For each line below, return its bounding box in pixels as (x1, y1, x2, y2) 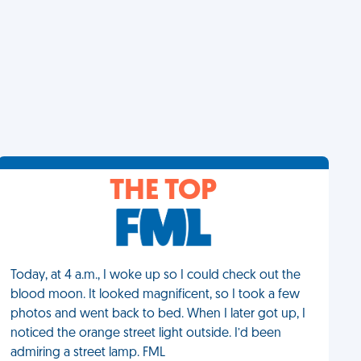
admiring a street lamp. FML (10, 346, 166, 359)
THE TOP (110, 177, 218, 206)
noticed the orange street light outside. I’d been (10, 327, 282, 340)
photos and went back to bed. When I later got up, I (10, 308, 306, 321)
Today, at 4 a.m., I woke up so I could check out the (10, 269, 301, 282)
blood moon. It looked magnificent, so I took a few (10, 288, 301, 301)
